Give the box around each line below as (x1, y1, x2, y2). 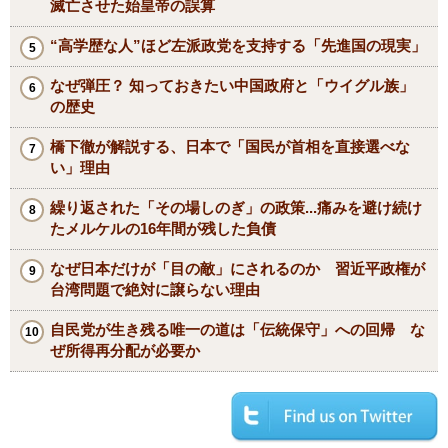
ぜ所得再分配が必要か (50, 341, 200, 359)
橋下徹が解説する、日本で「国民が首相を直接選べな (50, 137, 410, 155)
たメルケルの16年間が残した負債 (50, 219, 276, 237)
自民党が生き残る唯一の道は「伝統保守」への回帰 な (50, 320, 425, 338)
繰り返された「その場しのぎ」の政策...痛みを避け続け (50, 198, 422, 216)
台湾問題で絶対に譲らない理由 (50, 280, 260, 298)
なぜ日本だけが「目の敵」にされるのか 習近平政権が (50, 259, 425, 277)
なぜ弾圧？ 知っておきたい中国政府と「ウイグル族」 (50, 76, 414, 94)
